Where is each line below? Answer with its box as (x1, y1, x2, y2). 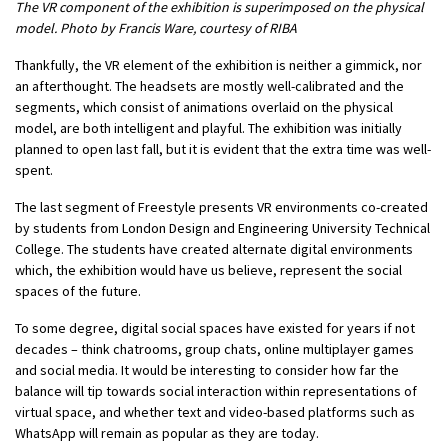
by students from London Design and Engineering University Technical (15, 219, 430, 238)
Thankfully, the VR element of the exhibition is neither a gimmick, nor (15, 56, 422, 75)
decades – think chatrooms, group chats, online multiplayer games (15, 340, 414, 359)
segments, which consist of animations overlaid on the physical (15, 98, 393, 117)
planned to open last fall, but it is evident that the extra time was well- (15, 140, 431, 159)
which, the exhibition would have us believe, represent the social (15, 261, 402, 280)
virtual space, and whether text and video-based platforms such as (15, 403, 415, 422)
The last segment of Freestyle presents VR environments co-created (15, 198, 428, 217)
